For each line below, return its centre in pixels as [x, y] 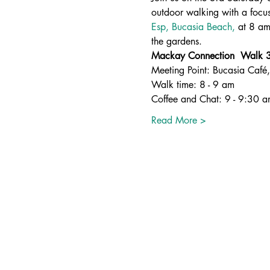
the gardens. [176, 41]
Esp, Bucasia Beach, [193, 27]
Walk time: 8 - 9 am [193, 85]
